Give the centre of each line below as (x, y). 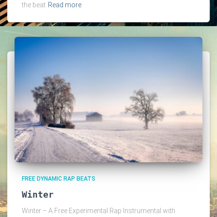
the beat (34, 5)
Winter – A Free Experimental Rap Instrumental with (99, 210)
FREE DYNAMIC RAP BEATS (59, 178)
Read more (65, 5)
